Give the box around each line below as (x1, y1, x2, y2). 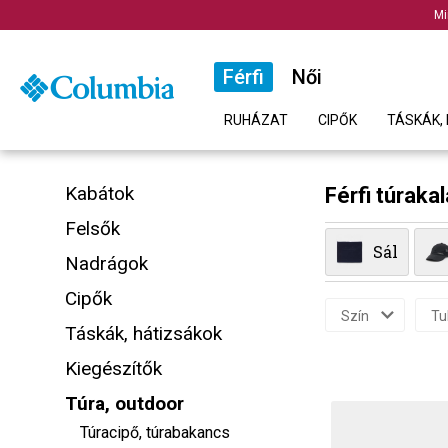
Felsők (65, 217, 120, 240)
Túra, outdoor (65, 392, 184, 415)
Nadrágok (65, 252, 148, 275)
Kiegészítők (65, 357, 162, 380)
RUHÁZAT (224, 112, 288, 128)
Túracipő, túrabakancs (80, 423, 230, 442)
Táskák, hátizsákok (65, 322, 222, 345)
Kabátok (65, 182, 134, 205)
